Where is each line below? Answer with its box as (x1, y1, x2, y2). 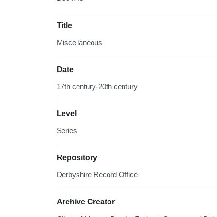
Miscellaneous (57, 38, 102, 47)
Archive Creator (57, 198, 115, 206)
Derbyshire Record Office (57, 170, 138, 179)
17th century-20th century (57, 82, 138, 91)
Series (57, 126, 77, 135)
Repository (57, 154, 97, 162)
